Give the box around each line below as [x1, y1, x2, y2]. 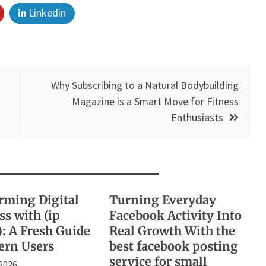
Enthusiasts [171, 110, 223, 124]
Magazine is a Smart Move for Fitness [72, 94, 239, 108]
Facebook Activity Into [109, 207, 242, 223]
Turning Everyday [109, 192, 216, 207]
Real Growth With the [109, 223, 235, 238]
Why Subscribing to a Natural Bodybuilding [51, 78, 239, 92]
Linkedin [26, 5, 66, 20]
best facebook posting [109, 238, 238, 254]
